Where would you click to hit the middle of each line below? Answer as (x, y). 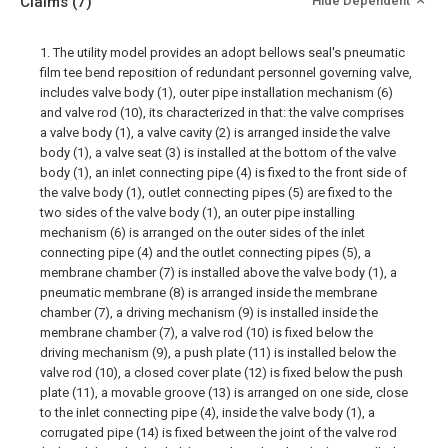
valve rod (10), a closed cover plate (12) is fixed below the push (221, 372)
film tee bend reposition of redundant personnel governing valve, (226, 72)
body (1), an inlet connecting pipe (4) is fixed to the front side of (223, 172)
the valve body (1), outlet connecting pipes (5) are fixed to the (216, 192)
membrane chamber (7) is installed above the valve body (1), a (218, 272)
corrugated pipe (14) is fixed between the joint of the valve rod (218, 432)
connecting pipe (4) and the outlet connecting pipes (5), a (205, 252)
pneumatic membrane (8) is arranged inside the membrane (208, 292)
